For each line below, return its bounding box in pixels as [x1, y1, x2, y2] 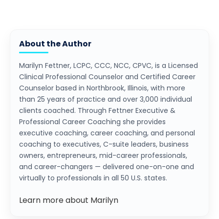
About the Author [19, 38, 91, 49]
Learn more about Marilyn [19, 194, 118, 206]
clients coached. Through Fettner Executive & [19, 105, 175, 115]
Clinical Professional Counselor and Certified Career [19, 71, 196, 82]
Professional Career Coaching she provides [19, 116, 166, 127]
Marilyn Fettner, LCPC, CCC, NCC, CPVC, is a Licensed [19, 60, 198, 70]
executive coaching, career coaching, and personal [19, 128, 195, 138]
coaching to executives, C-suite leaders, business [19, 139, 189, 149]
